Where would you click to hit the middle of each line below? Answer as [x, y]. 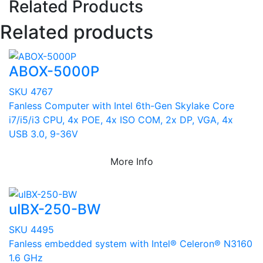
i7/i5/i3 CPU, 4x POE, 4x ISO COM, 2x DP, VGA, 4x [121, 119]
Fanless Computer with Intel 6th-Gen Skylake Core [122, 105]
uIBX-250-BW [55, 210]
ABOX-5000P [54, 71]
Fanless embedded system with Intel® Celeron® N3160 [131, 244]
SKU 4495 [31, 230]
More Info [131, 161]
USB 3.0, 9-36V [43, 134]
